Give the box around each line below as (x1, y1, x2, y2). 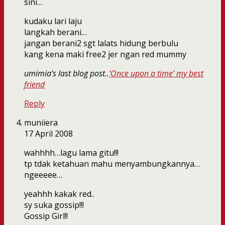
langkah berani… (24, 27, 87, 38)
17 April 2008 (24, 128, 73, 140)
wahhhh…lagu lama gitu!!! (24, 147, 119, 159)
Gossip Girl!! (24, 210, 68, 222)
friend (24, 79, 45, 90)
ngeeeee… (24, 169, 62, 181)
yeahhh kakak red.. (24, 188, 94, 200)
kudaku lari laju (24, 16, 82, 27)
